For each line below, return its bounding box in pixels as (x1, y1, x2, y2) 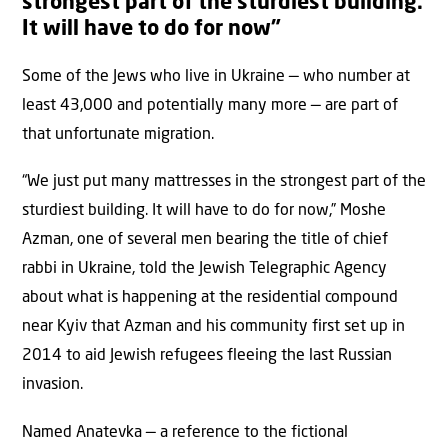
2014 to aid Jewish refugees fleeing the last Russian (22, 348, 392, 365)
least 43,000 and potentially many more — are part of (22, 98, 398, 115)
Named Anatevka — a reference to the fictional (22, 424, 348, 441)
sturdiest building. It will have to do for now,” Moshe (22, 203, 386, 220)
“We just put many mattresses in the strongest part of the (22, 174, 426, 191)
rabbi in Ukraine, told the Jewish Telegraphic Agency (22, 261, 387, 278)
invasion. (22, 377, 83, 394)
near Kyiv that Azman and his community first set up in (22, 319, 405, 336)
